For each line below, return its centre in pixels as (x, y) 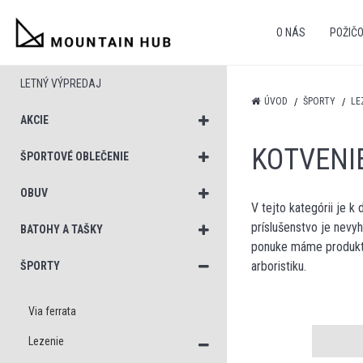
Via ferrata (52, 311)
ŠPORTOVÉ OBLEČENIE (75, 156)
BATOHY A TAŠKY (62, 229)
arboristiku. (280, 266)
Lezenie (46, 341)
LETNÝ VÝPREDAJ (61, 83)
